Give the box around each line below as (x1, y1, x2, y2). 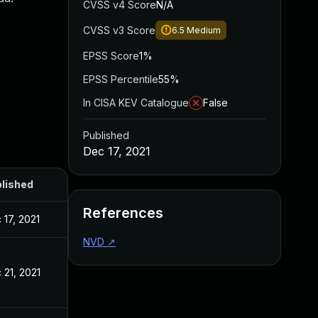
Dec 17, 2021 (83, 144, 150, 158)
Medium (187, 25, 221, 35)
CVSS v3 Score (83, 24, 155, 36)
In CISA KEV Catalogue (83, 97, 189, 109)
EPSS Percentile (83, 73, 158, 85)
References (83, 204, 163, 221)
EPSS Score (83, 50, 139, 62)
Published (83, 129, 129, 141)
